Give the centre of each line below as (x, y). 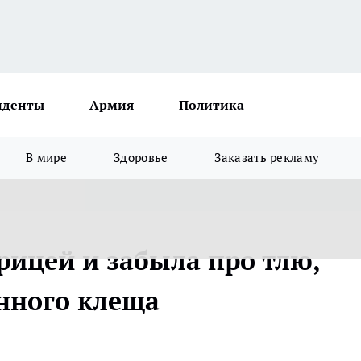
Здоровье (141, 158)
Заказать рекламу (267, 158)
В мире (47, 158)
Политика (212, 105)
